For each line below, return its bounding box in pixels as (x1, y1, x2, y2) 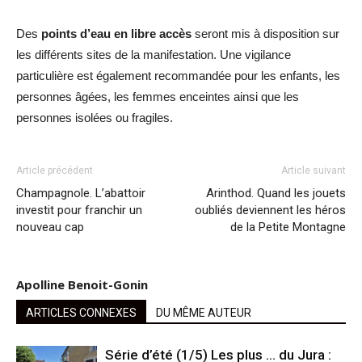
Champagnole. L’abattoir (16, 185, 145, 200)
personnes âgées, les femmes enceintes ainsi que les (16, 89, 299, 103)
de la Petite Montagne (230, 219, 346, 234)
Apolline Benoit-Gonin (16, 276, 148, 293)
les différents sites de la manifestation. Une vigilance (16, 47, 291, 61)
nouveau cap (16, 219, 84, 234)
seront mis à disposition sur (192, 26, 339, 40)
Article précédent (16, 164, 93, 176)
